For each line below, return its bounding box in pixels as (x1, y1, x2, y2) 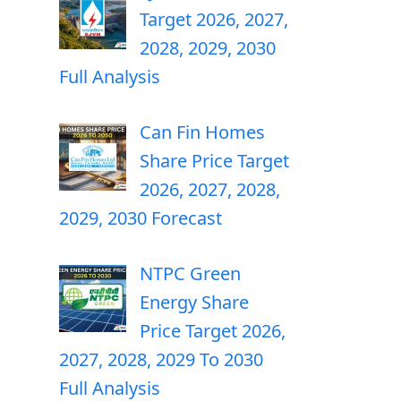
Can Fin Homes (140, 120, 265, 144)
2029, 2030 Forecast (59, 206, 222, 230)
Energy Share (140, 290, 249, 314)
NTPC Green (140, 261, 241, 286)
